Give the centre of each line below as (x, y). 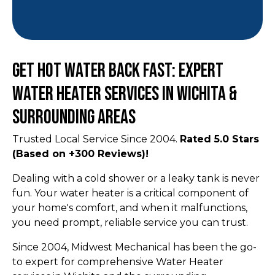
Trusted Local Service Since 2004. (96, 139)
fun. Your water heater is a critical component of (130, 193)
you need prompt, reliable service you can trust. (130, 222)
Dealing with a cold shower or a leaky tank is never (136, 178)
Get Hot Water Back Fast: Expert (118, 71)
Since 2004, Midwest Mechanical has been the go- (134, 247)
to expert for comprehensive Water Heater (118, 261)
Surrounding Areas (74, 117)
